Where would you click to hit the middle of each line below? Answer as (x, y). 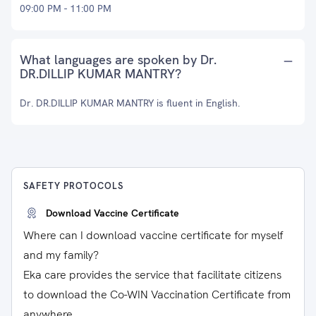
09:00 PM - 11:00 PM (66, 8)
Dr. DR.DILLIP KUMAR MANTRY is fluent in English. (130, 103)
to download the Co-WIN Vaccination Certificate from (157, 294)
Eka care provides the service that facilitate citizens (152, 275)
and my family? (61, 255)
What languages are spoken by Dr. (118, 60)
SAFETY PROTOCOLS (73, 186)
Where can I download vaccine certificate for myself (153, 235)
